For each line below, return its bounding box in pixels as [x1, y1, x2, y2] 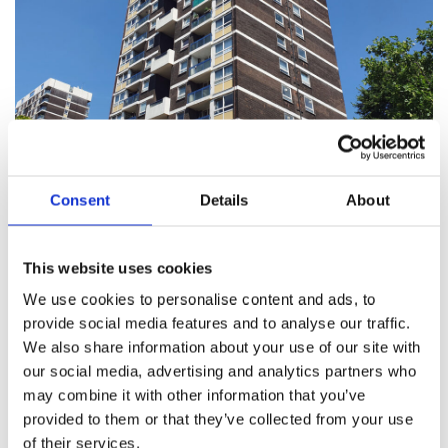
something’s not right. [15, 226, 168, 246]
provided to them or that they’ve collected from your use [23, 410, 413, 428]
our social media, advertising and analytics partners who [23, 362, 416, 380]
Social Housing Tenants [15, 170, 202, 193]
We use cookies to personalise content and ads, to [23, 290, 376, 308]
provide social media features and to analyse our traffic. [23, 314, 411, 332]
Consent [50, 191, 110, 208]
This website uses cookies [23, 259, 213, 276]
